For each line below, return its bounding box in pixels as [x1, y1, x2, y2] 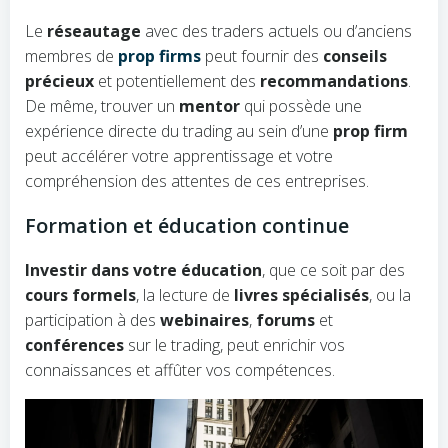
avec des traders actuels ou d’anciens [141, 20, 412, 42]
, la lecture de [136, 284, 234, 306]
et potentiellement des [94, 70, 260, 92]
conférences [25, 334, 124, 356]
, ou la [369, 284, 411, 306]
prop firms [118, 45, 201, 67]
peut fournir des [201, 45, 323, 67]
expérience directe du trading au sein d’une [25, 120, 333, 142]
